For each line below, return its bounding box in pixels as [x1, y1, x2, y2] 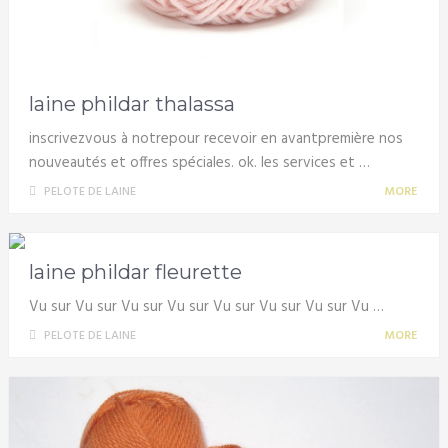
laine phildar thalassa [28, 92, 235, 117]
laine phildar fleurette [28, 260, 242, 285]
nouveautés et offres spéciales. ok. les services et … [28, 151, 370, 176]
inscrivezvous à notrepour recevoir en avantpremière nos [28, 127, 403, 152]
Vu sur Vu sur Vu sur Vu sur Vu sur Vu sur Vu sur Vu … [28, 295, 384, 320]
